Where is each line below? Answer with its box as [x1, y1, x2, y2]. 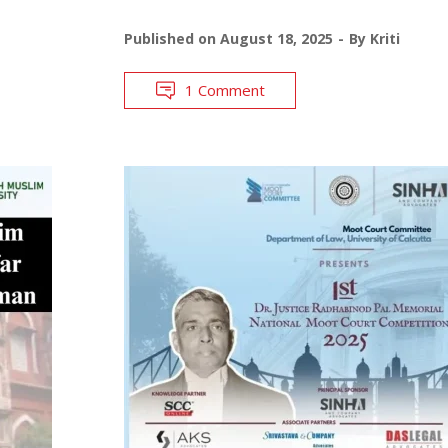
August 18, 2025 [219, 28, 333, 48]
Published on [123, 28, 220, 48]
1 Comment [184, 79, 265, 100]
